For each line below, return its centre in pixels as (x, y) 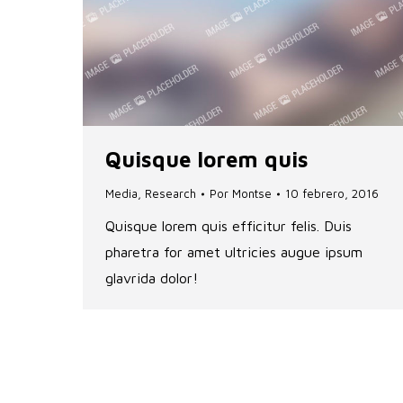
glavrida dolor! (152, 278)
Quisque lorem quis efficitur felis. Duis (228, 226)
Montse (252, 194)
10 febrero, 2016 (332, 194)
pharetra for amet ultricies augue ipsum (234, 252)
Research (170, 194)
